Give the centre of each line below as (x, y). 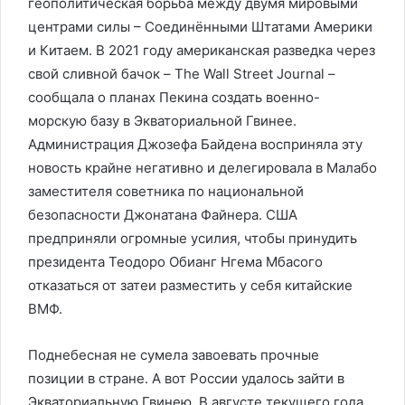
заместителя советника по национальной (166, 191)
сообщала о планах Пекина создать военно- (174, 97)
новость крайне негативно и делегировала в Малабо (202, 168)
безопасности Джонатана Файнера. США (163, 215)
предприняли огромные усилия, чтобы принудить (193, 238)
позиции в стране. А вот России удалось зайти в (186, 378)
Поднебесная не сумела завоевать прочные (174, 355)
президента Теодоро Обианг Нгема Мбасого (175, 262)
